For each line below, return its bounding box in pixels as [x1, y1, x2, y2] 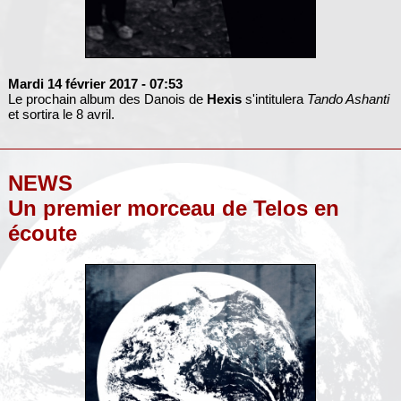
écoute [7, 221, 77, 246]
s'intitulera [241, 90, 307, 107]
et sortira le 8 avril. [7, 106, 115, 122]
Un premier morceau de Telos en [7, 196, 339, 221]
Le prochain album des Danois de [7, 90, 207, 107]
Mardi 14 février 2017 [7, 75, 138, 91]
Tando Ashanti [306, 90, 389, 107]
